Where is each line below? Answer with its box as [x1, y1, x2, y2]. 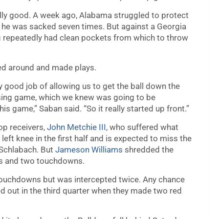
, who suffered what [106, 122, 178, 132]
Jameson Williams [55, 145, 123, 155]
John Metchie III [47, 122, 106, 132]
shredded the [123, 145, 174, 155]
